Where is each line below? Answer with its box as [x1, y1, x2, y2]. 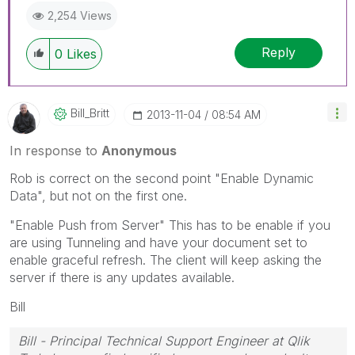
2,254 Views [48, 8, 112, 22]
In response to [10, 142, 101, 158]
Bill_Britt [71, 105, 109, 120]
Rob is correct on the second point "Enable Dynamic [10, 170, 314, 186]
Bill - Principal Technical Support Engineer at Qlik [18, 332, 309, 349]
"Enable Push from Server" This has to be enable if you [10, 216, 330, 233]
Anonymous [101, 142, 177, 158]
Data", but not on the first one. [10, 187, 187, 204]
